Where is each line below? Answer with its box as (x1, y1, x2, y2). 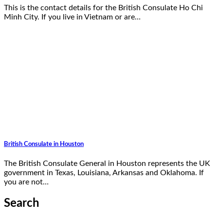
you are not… (4, 178, 49, 186)
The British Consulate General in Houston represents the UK (4, 160, 210, 168)
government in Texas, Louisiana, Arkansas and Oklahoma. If (4, 169, 204, 177)
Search (4, 198, 39, 210)
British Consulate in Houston (4, 141, 84, 148)
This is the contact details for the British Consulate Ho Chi (4, 4, 203, 12)
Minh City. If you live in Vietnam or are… (4, 13, 141, 21)
